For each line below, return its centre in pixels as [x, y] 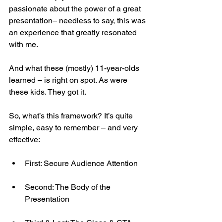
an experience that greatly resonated [74, 33]
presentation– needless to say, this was [78, 21]
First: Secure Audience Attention [81, 164]
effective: [25, 140]
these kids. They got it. [48, 92]
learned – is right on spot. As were [69, 80]
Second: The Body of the [69, 187]
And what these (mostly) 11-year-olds [75, 68]
